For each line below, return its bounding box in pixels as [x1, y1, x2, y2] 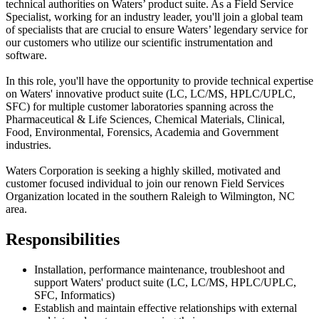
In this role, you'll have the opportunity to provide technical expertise [6, 74, 313, 87]
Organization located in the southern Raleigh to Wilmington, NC [6, 189, 295, 202]
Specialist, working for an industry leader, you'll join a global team [6, 10, 303, 23]
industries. [6, 138, 51, 151]
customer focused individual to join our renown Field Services [6, 177, 284, 189]
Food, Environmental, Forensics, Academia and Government [6, 125, 278, 138]
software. [6, 48, 50, 61]
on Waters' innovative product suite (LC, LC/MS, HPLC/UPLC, [6, 87, 296, 100]
